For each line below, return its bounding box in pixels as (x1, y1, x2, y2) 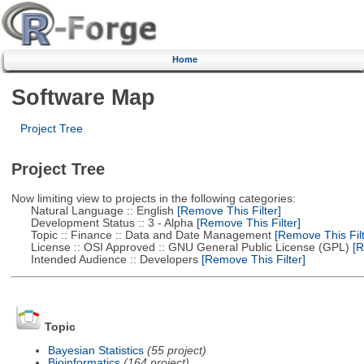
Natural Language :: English (11, 204, 174, 217)
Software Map (11, 84, 155, 110)
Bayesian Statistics (47, 344, 144, 357)
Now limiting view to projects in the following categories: (11, 192, 296, 205)
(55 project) (146, 344, 206, 357)
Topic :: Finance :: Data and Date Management (11, 228, 271, 241)
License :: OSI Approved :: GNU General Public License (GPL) (11, 240, 349, 253)
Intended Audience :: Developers (11, 253, 198, 266)
